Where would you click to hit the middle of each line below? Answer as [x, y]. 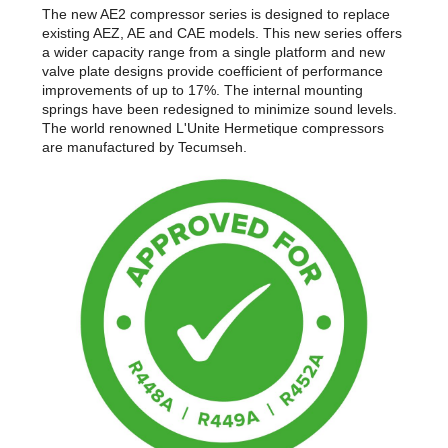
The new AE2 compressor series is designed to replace [216, 14]
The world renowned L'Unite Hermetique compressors [213, 128]
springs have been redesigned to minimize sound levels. [219, 109]
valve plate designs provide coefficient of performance [212, 71]
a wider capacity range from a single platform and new [213, 52]
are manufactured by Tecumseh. [144, 147]
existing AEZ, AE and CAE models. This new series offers [222, 33]
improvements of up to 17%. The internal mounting [202, 90]
